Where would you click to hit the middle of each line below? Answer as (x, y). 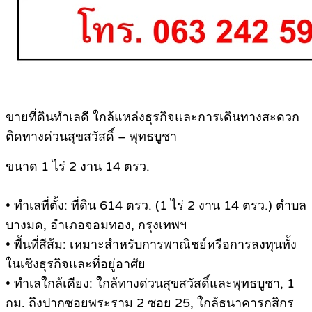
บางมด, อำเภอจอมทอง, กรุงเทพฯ (96, 225)
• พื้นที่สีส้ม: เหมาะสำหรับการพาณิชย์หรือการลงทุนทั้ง (151, 245)
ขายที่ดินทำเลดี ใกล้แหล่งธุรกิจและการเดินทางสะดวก (153, 117)
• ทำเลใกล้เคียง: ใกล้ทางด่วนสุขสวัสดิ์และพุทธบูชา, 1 (150, 284)
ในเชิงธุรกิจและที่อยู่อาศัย (76, 264)
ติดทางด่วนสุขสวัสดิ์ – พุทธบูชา (91, 137)
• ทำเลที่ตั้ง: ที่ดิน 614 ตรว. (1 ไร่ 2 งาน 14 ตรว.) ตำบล (156, 206)
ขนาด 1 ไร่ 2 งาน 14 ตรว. (78, 167)
